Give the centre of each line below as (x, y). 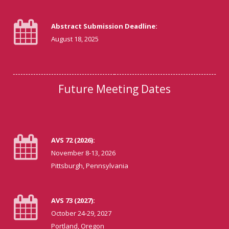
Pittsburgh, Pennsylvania (90, 165)
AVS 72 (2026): (73, 140)
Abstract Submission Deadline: (104, 26)
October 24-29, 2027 (81, 213)
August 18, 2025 (75, 39)
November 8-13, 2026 (83, 153)
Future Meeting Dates (114, 89)
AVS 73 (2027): (73, 200)
